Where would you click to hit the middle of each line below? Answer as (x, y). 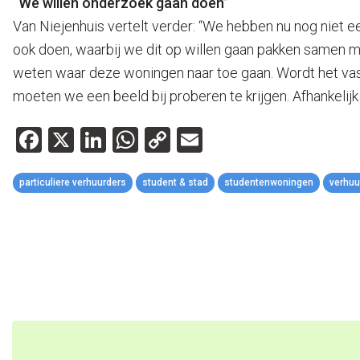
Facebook (96, 140)
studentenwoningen (269, 182)
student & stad (175, 182)
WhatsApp (197, 140)
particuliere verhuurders (73, 182)
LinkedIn (152, 140)
